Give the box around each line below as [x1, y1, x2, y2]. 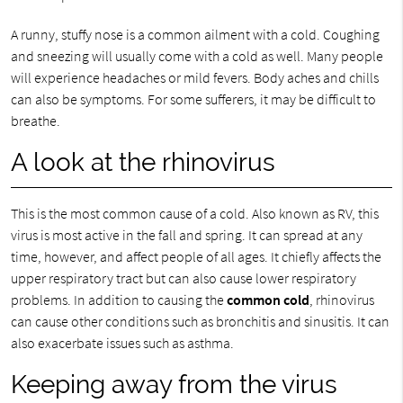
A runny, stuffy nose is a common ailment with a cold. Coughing [10, 25, 380, 43]
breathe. [10, 112, 60, 130]
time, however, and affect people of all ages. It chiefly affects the [10, 247, 381, 265]
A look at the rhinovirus [10, 148, 275, 177]
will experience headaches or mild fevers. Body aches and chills [10, 68, 379, 86]
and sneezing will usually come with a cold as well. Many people [10, 47, 383, 65]
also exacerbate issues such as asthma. [10, 334, 234, 352]
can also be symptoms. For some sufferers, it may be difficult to [10, 90, 376, 108]
